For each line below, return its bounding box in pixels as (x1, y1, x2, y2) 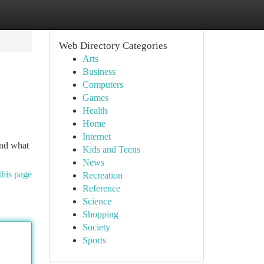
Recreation (82, 170, 123, 180)
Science (82, 196, 111, 206)
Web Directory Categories (58, 40, 167, 51)
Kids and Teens (82, 144, 140, 154)
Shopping (82, 209, 118, 219)
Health (82, 105, 107, 115)
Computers (82, 80, 123, 90)
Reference (82, 183, 120, 193)
